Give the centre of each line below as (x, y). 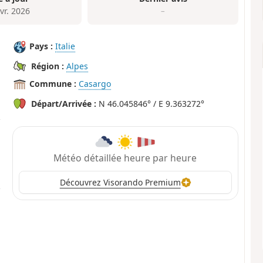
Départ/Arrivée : (64, 104)
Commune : (53, 84)
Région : (48, 66)
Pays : (41, 46)
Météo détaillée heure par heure (125, 158)
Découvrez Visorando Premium (120, 183)
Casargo (95, 84)
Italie (65, 46)
